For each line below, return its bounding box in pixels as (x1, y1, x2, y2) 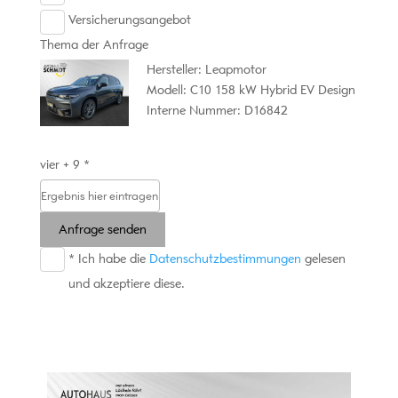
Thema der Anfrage (39, 36, 148, 52)
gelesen (300, 251, 346, 267)
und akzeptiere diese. (68, 275, 185, 291)
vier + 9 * (39, 156, 90, 172)
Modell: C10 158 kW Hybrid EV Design (146, 82, 355, 98)
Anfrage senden (58, 221, 147, 237)
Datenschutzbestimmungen (148, 251, 301, 267)
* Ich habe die (68, 251, 149, 267)
